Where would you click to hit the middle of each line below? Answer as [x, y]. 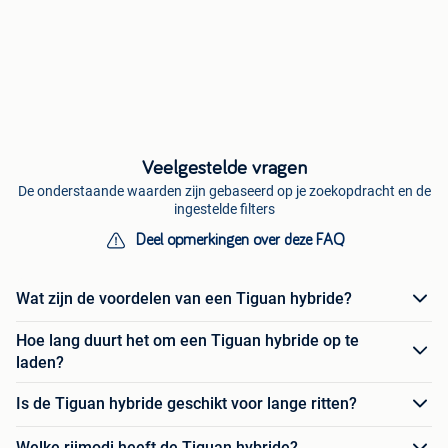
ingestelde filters [224, 208]
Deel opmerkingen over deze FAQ [240, 239]
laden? [40, 362]
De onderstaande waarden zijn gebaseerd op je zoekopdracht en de [224, 190]
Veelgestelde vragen [224, 167]
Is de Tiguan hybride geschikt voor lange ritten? [186, 404]
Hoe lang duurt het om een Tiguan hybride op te [187, 340]
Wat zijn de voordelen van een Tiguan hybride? [184, 299]
